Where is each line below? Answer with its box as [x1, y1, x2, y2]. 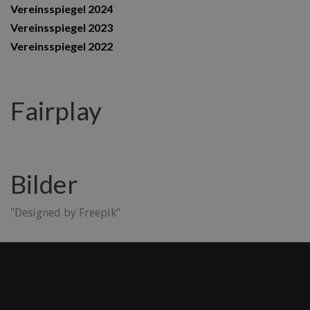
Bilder [10, 167, 77, 199]
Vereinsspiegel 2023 [10, 20, 113, 34]
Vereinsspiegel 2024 [10, 1, 113, 15]
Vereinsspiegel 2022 [10, 39, 113, 53]
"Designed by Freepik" [10, 206, 120, 219]
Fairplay [10, 94, 102, 126]
